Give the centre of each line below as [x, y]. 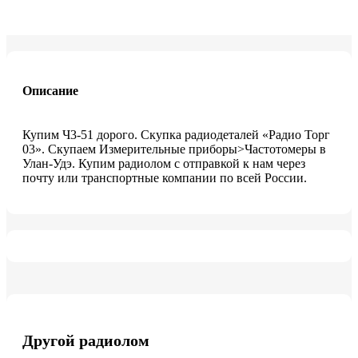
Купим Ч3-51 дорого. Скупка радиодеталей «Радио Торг [176, 135]
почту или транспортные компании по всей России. [165, 178]
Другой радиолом [86, 340]
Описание [50, 91]
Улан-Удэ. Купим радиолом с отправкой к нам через [164, 164]
